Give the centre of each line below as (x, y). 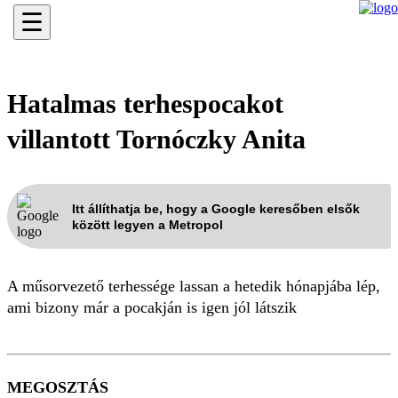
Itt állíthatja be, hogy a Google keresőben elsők (216, 208)
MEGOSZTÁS (58, 387)
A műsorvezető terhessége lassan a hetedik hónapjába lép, (194, 286)
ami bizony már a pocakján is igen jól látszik (152, 307)
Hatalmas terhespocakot (145, 103)
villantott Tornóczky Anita (156, 139)
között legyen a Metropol (147, 224)
